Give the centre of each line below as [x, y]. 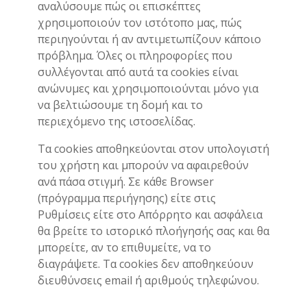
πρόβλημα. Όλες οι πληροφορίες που [135, 56]
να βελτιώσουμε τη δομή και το [120, 105]
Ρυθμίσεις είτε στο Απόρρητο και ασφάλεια [150, 214]
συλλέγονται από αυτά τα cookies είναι [138, 72]
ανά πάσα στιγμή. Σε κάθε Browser [126, 182]
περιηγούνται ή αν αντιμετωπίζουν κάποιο [149, 39]
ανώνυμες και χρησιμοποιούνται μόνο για [148, 88]
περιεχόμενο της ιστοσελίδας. [116, 121]
